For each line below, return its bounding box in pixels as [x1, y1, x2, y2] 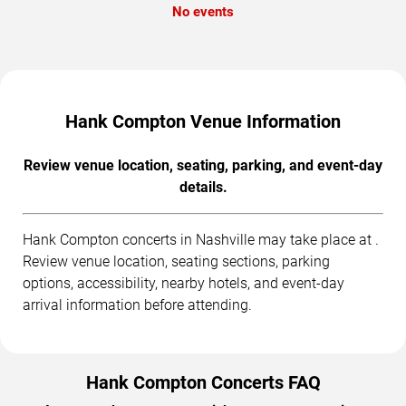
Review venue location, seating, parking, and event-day [24, 157, 382, 175]
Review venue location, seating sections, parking [23, 253, 330, 271]
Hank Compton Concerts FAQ [85, 372, 321, 394]
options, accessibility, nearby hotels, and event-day [23, 275, 344, 293]
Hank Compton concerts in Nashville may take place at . [23, 231, 379, 249]
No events [172, 4, 234, 21]
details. [179, 179, 227, 197]
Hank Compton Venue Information [65, 111, 341, 133]
